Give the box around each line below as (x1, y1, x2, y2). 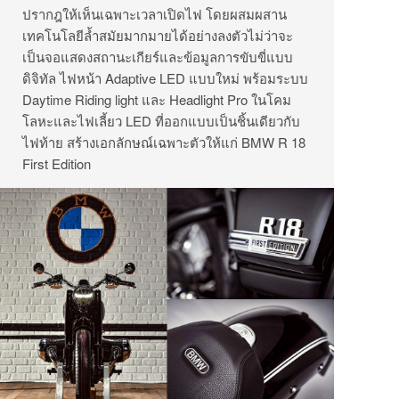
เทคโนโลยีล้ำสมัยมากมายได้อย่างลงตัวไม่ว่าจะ (22, 26, 293, 45)
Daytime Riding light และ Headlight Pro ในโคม (22, 90, 291, 110)
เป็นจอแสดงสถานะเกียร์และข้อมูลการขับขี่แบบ (22, 47, 293, 67)
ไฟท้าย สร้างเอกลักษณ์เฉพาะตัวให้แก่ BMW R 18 (22, 133, 305, 152)
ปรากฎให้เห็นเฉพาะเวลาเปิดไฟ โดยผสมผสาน (22, 4, 287, 24)
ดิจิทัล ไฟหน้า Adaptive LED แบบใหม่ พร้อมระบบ (22, 69, 308, 88)
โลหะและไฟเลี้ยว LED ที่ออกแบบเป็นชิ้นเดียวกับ (22, 111, 300, 131)
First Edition (22, 154, 91, 174)
